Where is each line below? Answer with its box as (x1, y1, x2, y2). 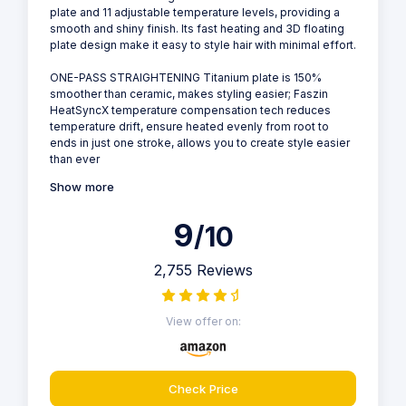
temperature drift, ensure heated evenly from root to (50, 120, 329, 134)
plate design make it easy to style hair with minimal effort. (50, 38, 356, 53)
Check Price (168, 381, 238, 396)
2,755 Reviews (153, 261, 253, 280)
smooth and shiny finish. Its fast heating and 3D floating (50, 22, 344, 36)
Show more (50, 179, 114, 195)
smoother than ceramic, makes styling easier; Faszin (50, 87, 328, 101)
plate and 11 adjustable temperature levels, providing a (50, 5, 340, 20)
